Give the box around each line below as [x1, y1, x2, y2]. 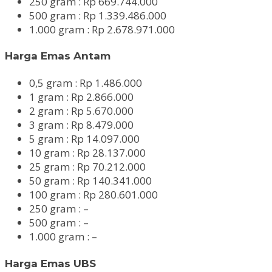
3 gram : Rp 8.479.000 [29, 117, 134, 132]
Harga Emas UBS [5, 257, 96, 270]
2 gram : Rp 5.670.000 [29, 103, 134, 118]
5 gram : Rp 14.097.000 [29, 131, 140, 146]
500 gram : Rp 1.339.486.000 [29, 8, 166, 22]
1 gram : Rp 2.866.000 [29, 89, 134, 104]
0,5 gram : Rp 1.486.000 [29, 75, 142, 90]
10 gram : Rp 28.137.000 [29, 145, 146, 160]
